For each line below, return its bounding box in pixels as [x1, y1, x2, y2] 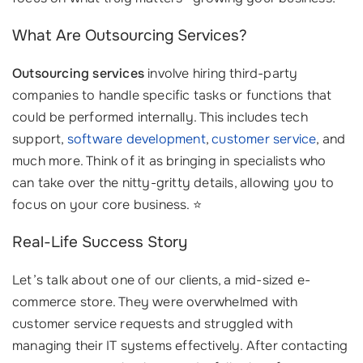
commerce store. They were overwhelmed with [12, 293, 298, 310]
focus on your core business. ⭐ [12, 196, 202, 213]
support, [12, 130, 67, 147]
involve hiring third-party [144, 65, 298, 82]
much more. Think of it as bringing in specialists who [12, 152, 327, 169]
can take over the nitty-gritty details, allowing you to [12, 174, 335, 191]
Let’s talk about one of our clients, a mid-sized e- [12, 271, 311, 288]
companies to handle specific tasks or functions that [12, 87, 332, 104]
